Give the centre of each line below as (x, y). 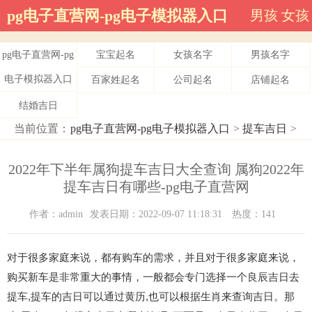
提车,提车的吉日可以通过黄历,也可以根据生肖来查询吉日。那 (151, 297)
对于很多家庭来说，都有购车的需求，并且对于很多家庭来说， (153, 258)
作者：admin (56, 214)
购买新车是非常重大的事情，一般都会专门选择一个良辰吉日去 (153, 277)
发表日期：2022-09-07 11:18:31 (157, 214)
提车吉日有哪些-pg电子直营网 (156, 187)
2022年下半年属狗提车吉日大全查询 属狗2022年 (156, 170)
